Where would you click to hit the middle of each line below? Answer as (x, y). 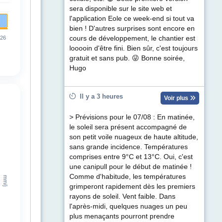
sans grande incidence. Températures (129, 147)
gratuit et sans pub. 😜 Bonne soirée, (127, 58)
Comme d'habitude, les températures (128, 177)
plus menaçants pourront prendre (122, 217)
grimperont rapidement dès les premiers (132, 187)
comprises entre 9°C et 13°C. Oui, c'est (131, 157)
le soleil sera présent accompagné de (128, 127)
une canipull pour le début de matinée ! (131, 167)
